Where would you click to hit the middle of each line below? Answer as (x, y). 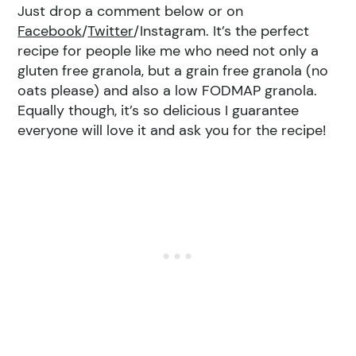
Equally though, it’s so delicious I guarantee (159, 111)
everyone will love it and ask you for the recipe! (172, 131)
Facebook (50, 31)
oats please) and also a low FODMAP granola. (168, 91)
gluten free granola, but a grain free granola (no (173, 71)
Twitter (111, 31)
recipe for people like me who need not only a (168, 51)
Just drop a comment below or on (131, 12)
